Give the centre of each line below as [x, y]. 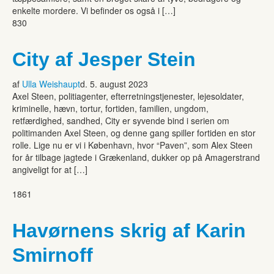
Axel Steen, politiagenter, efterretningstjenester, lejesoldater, [128, 96]
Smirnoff [53, 255]
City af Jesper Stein [104, 59]
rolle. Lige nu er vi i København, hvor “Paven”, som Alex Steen [132, 145]
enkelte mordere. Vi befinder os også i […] [94, 10]
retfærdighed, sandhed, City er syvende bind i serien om [121, 120]
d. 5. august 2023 [114, 83]
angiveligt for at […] [50, 169]
